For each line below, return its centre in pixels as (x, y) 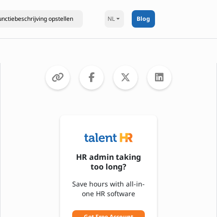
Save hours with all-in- (108, 184)
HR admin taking (108, 157)
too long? (108, 167)
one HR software (108, 194)
